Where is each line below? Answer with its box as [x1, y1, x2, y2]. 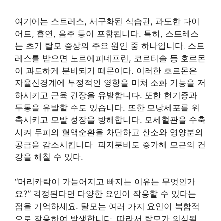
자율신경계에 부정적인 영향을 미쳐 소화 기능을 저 [15, 77, 206, 88]
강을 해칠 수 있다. [15, 151, 83, 162]
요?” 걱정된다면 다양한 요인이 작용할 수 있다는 [15, 189, 196, 199]
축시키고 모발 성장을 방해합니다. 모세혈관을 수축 [15, 114, 206, 125]
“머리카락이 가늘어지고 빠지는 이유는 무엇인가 [15, 177, 195, 186]
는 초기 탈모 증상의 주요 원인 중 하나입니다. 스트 [15, 40, 205, 51]
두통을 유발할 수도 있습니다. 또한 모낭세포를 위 [15, 102, 200, 112]
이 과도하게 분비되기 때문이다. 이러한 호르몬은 [15, 65, 197, 75]
